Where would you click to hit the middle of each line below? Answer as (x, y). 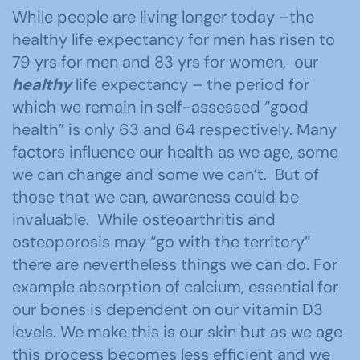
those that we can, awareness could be (155, 197)
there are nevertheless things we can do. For (175, 264)
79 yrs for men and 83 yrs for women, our (165, 62)
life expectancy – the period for (190, 84)
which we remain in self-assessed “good (160, 107)
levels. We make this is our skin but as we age (177, 332)
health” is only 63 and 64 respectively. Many (174, 129)
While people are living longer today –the (163, 17)
